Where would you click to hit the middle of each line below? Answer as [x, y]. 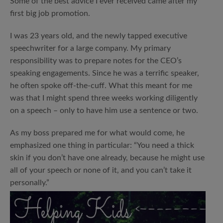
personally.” [30, 183]
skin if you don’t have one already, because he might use [107, 158]
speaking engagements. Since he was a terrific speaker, [105, 73]
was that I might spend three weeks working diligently [104, 98]
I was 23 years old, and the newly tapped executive [99, 36]
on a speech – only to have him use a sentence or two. [104, 111]
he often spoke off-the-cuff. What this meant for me [101, 86]
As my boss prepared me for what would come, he [97, 133]
